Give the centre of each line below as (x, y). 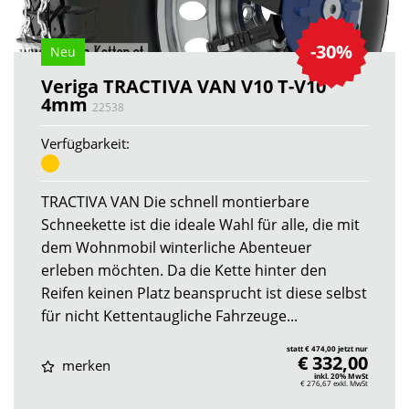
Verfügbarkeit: (85, 143)
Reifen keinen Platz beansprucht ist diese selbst (204, 293)
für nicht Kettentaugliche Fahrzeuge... (169, 315)
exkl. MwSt (351, 383)
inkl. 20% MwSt (341, 375)
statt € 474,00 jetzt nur (327, 348)
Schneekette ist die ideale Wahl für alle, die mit (200, 224)
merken (84, 366)
